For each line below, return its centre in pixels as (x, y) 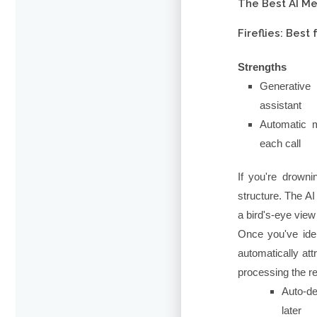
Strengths (262, 67)
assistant (281, 105)
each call (280, 144)
